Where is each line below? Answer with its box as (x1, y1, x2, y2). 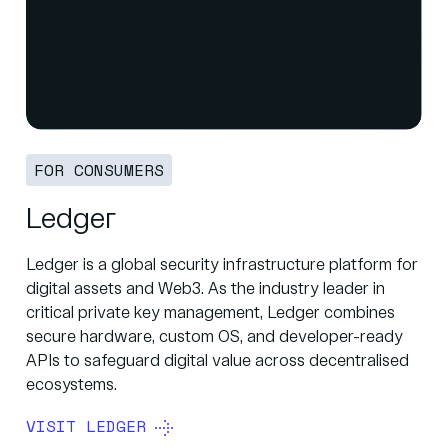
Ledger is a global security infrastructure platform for (26, 257, 418, 275)
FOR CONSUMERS (34, 158, 164, 183)
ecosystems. (26, 377, 117, 395)
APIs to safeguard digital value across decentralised (26, 353, 409, 371)
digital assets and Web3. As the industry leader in (26, 281, 385, 299)
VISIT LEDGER (26, 414, 146, 439)
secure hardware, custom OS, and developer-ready (26, 329, 403, 347)
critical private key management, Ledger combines (26, 305, 395, 323)
